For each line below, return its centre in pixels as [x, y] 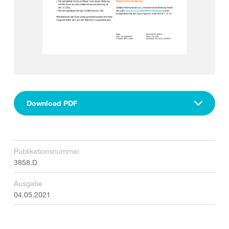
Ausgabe [28, 183]
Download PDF [52, 103]
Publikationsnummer [47, 151]
